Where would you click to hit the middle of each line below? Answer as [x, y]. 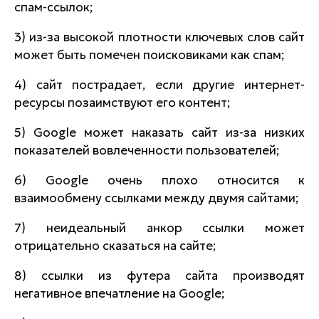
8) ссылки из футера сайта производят [159, 276]
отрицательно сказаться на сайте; [115, 246]
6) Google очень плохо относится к [159, 180]
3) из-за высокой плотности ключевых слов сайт [159, 37]
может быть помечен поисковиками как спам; [149, 55]
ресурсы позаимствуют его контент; [122, 103]
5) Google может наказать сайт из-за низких [159, 132]
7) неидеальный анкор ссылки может [159, 228]
